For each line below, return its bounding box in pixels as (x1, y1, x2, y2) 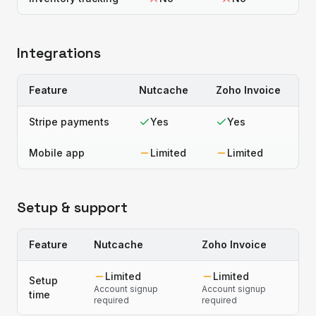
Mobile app (29, 147, 85, 159)
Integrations (17, 44, 101, 62)
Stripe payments (29, 116, 109, 128)
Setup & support (17, 198, 128, 217)
